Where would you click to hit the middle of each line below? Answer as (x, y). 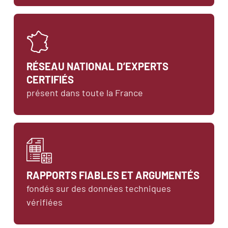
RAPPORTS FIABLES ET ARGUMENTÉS (113, 175)
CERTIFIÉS (50, 79)
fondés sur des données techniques (99, 188)
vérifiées (45, 202)
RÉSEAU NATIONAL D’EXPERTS (97, 66)
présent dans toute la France (85, 92)
